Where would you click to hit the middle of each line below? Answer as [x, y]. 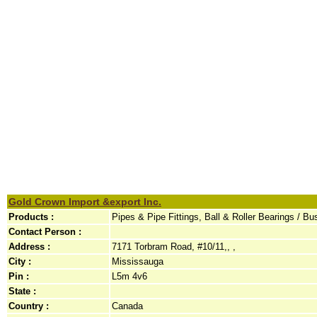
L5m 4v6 [129, 276]
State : [22, 291]
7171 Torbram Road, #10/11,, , [174, 247]
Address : [29, 247]
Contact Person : [45, 232]
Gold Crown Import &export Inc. [85, 202]
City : [20, 261]
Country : [29, 306]
